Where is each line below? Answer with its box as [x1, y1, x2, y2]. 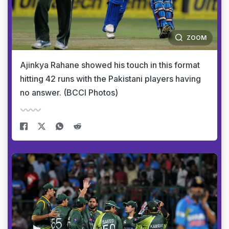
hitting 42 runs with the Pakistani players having [20, 73, 201, 84]
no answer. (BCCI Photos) [20, 87, 118, 98]
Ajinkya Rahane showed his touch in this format [20, 59, 200, 70]
